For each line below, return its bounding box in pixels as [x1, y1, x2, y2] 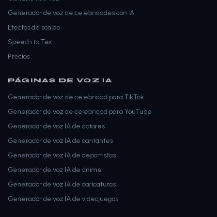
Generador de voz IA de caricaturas [8, 180, 116, 188]
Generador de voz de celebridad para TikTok [8, 93, 144, 101]
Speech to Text [8, 37, 54, 46]
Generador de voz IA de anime [8, 165, 102, 174]
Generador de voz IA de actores [8, 122, 105, 130]
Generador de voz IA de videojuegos [8, 194, 118, 203]
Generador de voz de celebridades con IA [8, 8, 134, 17]
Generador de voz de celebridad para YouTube [8, 107, 152, 116]
